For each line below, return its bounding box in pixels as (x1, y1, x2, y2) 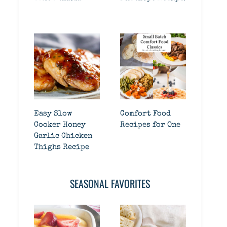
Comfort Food (120, 110, 171, 118)
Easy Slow (34, 110, 72, 118)
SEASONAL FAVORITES (70, 176, 150, 191)
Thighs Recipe (34, 143, 89, 151)
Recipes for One (120, 121, 180, 129)
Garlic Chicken (34, 132, 92, 140)
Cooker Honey (34, 121, 86, 129)
